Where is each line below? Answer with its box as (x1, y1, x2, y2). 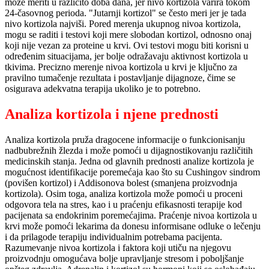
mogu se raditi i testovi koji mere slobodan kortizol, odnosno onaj (5, 29, 252, 40)
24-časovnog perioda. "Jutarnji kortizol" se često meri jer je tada (5, 8, 246, 18)
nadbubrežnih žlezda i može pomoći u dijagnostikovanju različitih (5, 145, 253, 156)
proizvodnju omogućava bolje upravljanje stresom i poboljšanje (5, 253, 244, 264)
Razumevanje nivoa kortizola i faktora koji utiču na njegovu (5, 242, 231, 253)
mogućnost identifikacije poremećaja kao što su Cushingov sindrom (5, 166, 260, 177)
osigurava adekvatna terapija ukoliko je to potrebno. (5, 83, 201, 94)
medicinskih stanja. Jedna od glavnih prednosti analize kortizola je (5, 156, 254, 166)
